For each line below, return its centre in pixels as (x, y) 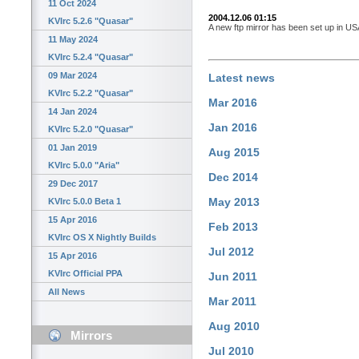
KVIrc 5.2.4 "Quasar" (91, 57)
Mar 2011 (232, 301)
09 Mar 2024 (73, 76)
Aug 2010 (234, 326)
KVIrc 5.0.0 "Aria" (84, 165)
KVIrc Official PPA (85, 274)
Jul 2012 (231, 252)
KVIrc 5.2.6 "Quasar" (91, 21)
